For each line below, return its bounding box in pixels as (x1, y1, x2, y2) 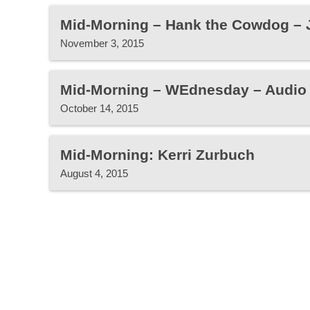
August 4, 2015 (60, 167, 128, 179)
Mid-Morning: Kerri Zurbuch (60, 147, 255, 163)
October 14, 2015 (60, 102, 138, 114)
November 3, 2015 (60, 37, 144, 49)
